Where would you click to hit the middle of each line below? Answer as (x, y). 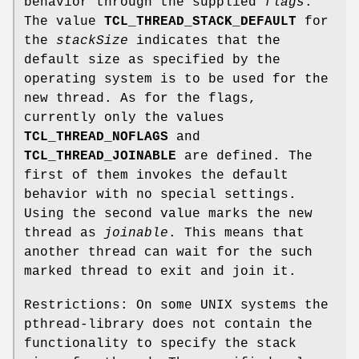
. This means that (236, 234)
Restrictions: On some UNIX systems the (176, 306)
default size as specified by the (152, 61)
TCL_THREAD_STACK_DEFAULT (200, 22)
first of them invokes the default (156, 176)
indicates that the (204, 41)
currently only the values (124, 118)
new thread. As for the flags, (140, 99)
